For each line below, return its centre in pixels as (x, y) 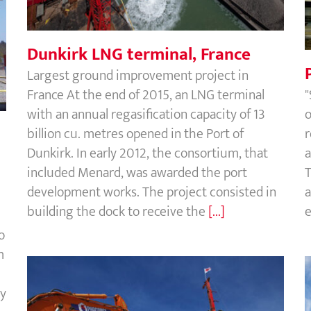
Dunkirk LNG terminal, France (139, 54)
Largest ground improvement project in (138, 75)
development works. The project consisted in (152, 192)
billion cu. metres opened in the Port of (135, 134)
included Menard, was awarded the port (137, 173)
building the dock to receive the (118, 211)
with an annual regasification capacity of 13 (146, 114)
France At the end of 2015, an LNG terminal (146, 95)
